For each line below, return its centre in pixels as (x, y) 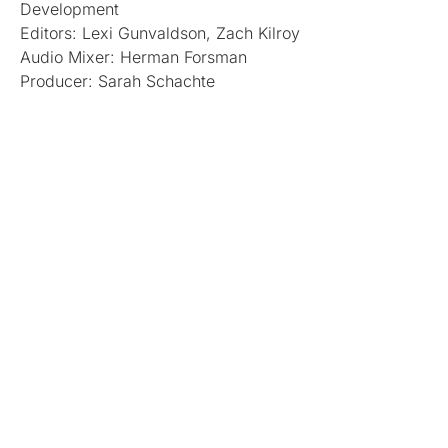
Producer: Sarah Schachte (117, 80)
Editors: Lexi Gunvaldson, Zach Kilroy (160, 32)
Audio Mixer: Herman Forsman (133, 56)
